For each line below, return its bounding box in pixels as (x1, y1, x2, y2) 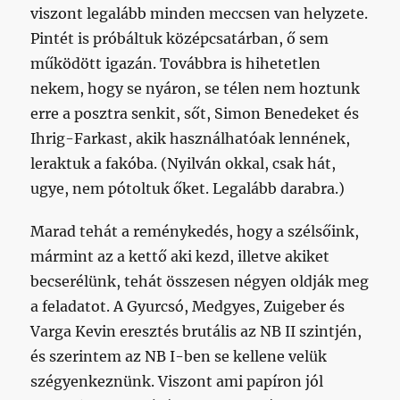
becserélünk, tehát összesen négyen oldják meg (30, 272, 370, 291)
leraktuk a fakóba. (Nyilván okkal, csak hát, (30, 154, 337, 173)
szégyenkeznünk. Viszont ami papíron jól (30, 372, 324, 391)
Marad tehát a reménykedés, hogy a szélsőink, (30, 222, 360, 241)
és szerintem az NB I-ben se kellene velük (30, 347, 328, 366)
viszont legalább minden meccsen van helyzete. (30, 4, 369, 23)
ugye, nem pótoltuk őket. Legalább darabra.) (30, 179, 346, 198)
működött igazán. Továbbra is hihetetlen (30, 54, 321, 73)
